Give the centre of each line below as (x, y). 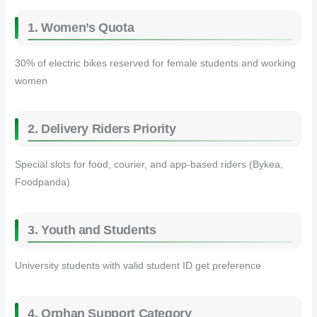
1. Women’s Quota (81, 28)
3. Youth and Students (92, 230)
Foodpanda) (43, 183)
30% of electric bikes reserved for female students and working (156, 64)
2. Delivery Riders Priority (102, 129)
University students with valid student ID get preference (138, 266)
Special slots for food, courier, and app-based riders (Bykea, (149, 165)
